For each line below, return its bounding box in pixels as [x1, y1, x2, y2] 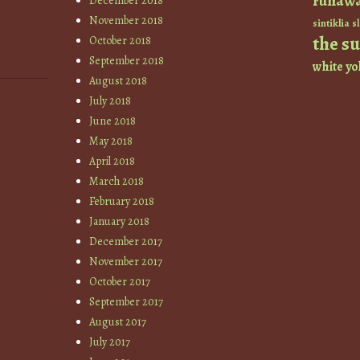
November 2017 [89, 253, 163, 269]
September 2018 [89, 52, 165, 68]
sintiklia [313, 15, 350, 30]
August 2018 [89, 72, 148, 88]
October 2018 [89, 32, 152, 48]
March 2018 [89, 173, 145, 189]
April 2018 [89, 153, 136, 169]
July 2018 [89, 92, 132, 108]
